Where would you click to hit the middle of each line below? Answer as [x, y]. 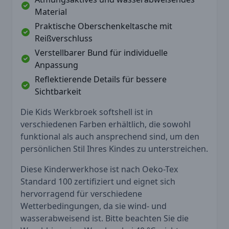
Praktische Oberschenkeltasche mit [104, 26]
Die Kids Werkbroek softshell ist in [87, 112]
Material [51, 12]
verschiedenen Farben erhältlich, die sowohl [106, 124]
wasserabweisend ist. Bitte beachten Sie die [105, 218]
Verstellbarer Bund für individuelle [101, 52]
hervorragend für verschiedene [81, 193]
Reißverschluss [64, 38]
